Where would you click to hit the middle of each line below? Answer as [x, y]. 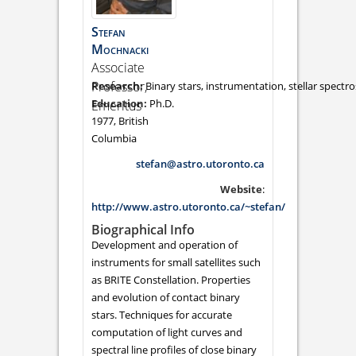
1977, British [120, 120]
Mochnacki [120, 49]
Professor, [119, 86]
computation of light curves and [167, 332]
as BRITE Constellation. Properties [171, 279]
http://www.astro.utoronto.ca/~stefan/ [188, 206]
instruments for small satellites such [176, 262]
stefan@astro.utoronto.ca [200, 163]
